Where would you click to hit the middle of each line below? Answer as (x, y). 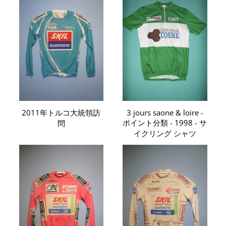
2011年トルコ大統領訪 (61, 112)
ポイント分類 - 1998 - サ (165, 122)
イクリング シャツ (165, 133)
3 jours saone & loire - (165, 112)
